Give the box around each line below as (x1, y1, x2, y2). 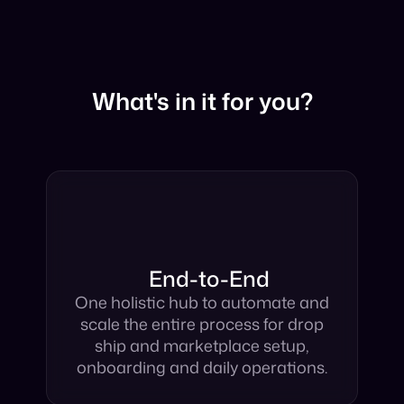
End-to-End (148, 291, 270, 322)
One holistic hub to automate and (74, 318, 329, 342)
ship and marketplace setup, (94, 362, 309, 385)
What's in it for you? (91, 113, 313, 145)
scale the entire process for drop (79, 340, 324, 363)
